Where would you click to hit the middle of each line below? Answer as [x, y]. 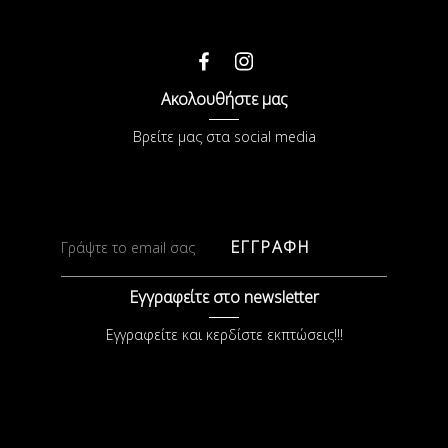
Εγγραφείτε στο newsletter [224, 297]
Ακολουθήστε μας [224, 99]
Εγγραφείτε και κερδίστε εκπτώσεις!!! [224, 334]
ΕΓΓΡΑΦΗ [270, 247]
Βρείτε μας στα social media [224, 136]
